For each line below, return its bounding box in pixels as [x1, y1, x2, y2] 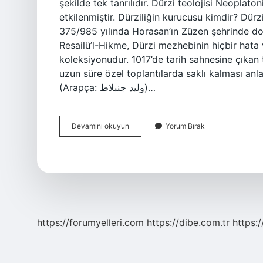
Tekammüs [129, 121, 164, 130]
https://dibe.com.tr [147, 217, 230, 228]
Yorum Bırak [166, 122, 205, 130]
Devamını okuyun [72, 122, 129, 130]
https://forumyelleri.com [37, 217, 144, 228]
